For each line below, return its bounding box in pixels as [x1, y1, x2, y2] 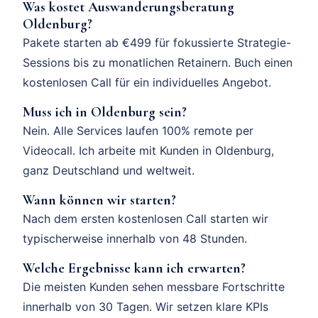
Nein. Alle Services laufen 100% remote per [23, 123, 253, 138]
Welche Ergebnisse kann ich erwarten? [23, 259, 246, 277]
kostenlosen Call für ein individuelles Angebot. [23, 75, 271, 89]
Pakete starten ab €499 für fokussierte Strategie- [23, 35, 291, 50]
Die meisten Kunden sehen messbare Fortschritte [23, 279, 285, 294]
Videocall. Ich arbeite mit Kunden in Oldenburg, [23, 143, 274, 158]
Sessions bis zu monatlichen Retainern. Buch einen [23, 55, 292, 70]
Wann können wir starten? [23, 191, 176, 209]
